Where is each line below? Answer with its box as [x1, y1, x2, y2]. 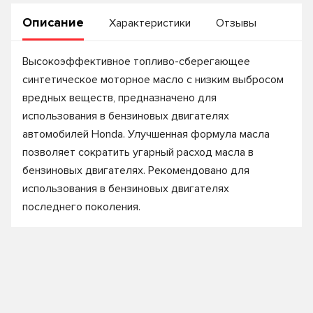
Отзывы [216, 16, 256, 30]
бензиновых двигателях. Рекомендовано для [22, 163, 249, 177]
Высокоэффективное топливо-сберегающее [22, 54, 250, 68]
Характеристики [109, 16, 191, 30]
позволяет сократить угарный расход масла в [22, 145, 254, 159]
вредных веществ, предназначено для [22, 91, 217, 105]
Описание [22, 15, 84, 30]
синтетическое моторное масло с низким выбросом [22, 73, 284, 87]
